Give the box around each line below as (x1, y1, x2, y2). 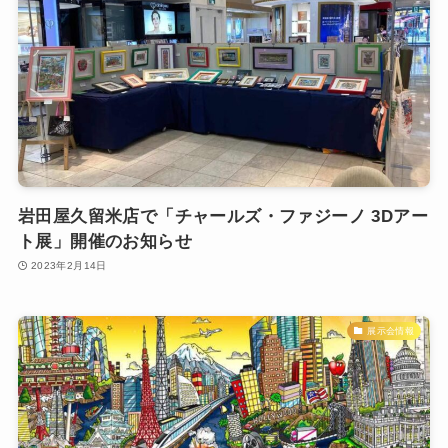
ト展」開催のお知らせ (17, 231, 192, 251)
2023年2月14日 (30, 260, 107, 272)
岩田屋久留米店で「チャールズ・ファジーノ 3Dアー (17, 206, 428, 226)
